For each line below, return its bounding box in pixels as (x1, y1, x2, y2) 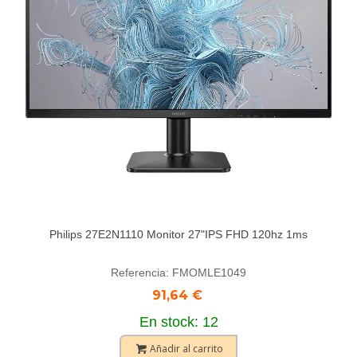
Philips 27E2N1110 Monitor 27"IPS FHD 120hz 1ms (49, 228, 308, 241)
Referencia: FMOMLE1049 (111, 266, 246, 279)
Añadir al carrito (150, 342, 223, 355)
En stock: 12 (139, 314, 218, 330)
